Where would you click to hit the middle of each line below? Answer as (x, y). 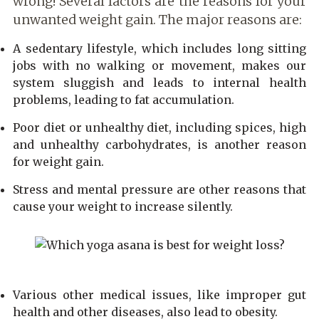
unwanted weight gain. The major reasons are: (157, 19)
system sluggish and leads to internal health (159, 82)
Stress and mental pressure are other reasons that (159, 189)
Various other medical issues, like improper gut (159, 294)
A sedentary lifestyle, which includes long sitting (159, 48)
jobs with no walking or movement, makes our (159, 65)
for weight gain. (58, 161)
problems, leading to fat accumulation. (124, 99)
